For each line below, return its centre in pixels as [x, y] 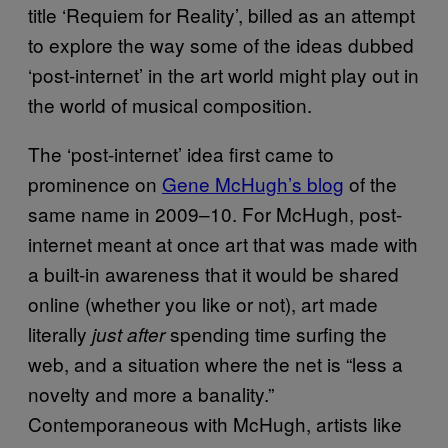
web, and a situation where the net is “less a [215, 364]
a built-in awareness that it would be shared [213, 274]
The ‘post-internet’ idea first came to [181, 154]
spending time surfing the [278, 334]
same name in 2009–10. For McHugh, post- [215, 214]
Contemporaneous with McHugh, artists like [215, 424]
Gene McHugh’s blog [253, 184]
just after [131, 334]
